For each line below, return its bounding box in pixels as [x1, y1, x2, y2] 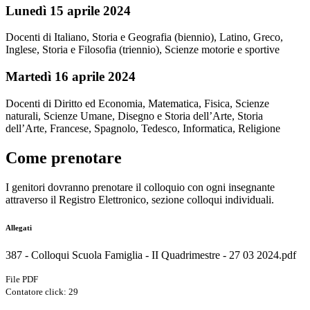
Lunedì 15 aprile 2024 [6, 3, 131, 18]
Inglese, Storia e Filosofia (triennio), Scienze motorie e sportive [6, 44, 280, 56]
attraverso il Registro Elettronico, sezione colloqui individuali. [6, 193, 277, 206]
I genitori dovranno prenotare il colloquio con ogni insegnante [6, 181, 275, 193]
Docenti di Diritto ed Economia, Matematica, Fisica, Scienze [6, 97, 269, 109]
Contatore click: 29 [6, 286, 78, 297]
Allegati [6, 223, 32, 232]
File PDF [6, 273, 38, 284]
